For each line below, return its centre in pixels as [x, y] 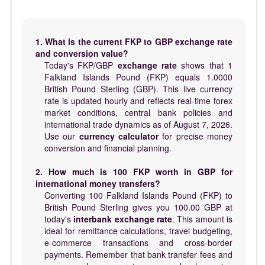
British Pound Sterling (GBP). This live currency [138, 88]
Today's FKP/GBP [81, 65]
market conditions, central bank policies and [138, 112]
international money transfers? [98, 183]
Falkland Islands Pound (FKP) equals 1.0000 [138, 77]
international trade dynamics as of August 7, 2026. [138, 124]
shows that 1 [205, 65]
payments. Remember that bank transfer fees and [138, 254]
